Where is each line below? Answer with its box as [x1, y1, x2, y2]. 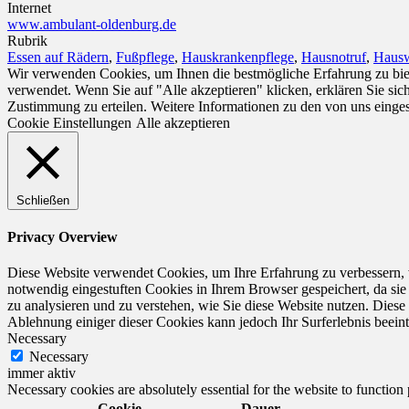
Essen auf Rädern [7, 48, 109, 65]
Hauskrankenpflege [182, 48, 294, 65]
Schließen [16, 193, 69, 207]
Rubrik [7, 32, 47, 48]
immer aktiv [7, 365, 76, 382]
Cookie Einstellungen [7, 114, 131, 131]
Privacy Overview [7, 229, 118, 246]
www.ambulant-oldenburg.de [7, 16, 176, 32]
